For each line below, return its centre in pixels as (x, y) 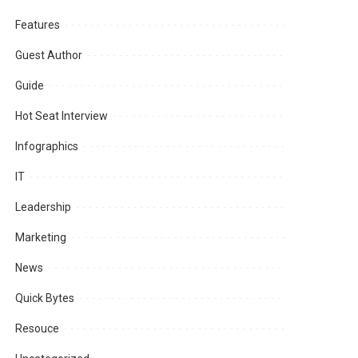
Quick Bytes (45, 298)
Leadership (44, 207)
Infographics (47, 147)
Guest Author (49, 56)
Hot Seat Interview (62, 116)
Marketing (41, 238)
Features (38, 25)
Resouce (38, 329)
